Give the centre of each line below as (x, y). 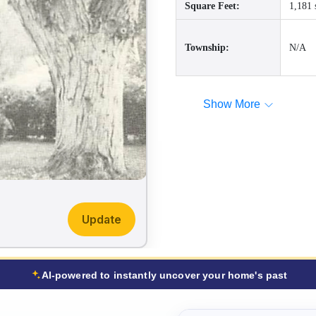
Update (101, 219)
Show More (232, 104)
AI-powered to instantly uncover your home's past (164, 275)
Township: (207, 48)
